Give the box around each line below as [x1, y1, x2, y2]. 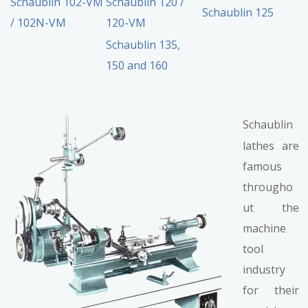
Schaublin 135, [106, 37, 181, 53]
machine [243, 221, 287, 236]
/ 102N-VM [10, 15, 67, 31]
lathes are [243, 138, 299, 154]
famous [243, 159, 283, 175]
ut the [243, 200, 299, 216]
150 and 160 [106, 58, 168, 74]
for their [243, 283, 299, 298]
